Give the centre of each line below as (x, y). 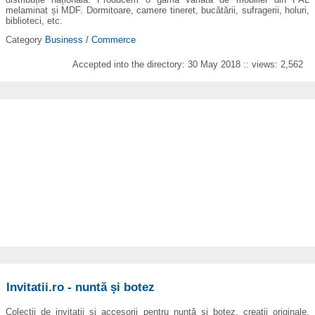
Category (25, 39)
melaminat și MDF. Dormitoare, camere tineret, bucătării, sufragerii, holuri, (157, 10)
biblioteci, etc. (34, 20)
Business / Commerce (90, 39)
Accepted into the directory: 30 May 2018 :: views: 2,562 (188, 65)
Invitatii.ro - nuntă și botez (81, 288)
